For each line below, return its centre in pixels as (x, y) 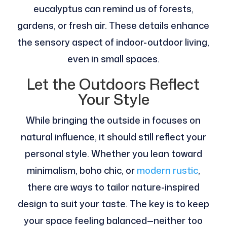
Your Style (113, 99)
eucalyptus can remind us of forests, (113, 9)
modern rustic (167, 171)
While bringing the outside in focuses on (113, 120)
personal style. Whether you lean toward (113, 154)
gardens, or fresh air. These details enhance (113, 26)
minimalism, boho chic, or (82, 171)
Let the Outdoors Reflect (113, 84)
